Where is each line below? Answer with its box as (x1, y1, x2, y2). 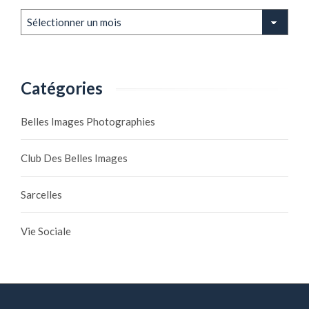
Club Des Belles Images (21, 152, 128, 165)
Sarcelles (21, 188, 62, 201)
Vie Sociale (21, 225, 71, 238)
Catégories (21, 78, 103, 99)
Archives (20, 10, 59, 22)
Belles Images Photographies (21, 115, 155, 128)
